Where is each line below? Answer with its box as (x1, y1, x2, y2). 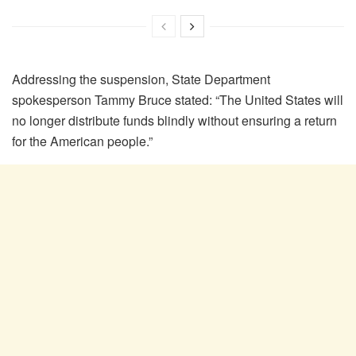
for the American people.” (12, 131, 153, 150)
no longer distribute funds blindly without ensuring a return (12, 110, 337, 130)
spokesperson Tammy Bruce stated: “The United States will (12, 90, 343, 109)
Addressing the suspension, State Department (12, 69, 270, 88)
